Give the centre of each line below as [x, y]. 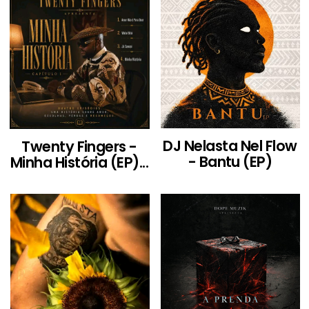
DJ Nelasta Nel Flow [230, 146]
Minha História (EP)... [79, 162]
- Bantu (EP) [230, 161]
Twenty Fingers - [79, 146]
